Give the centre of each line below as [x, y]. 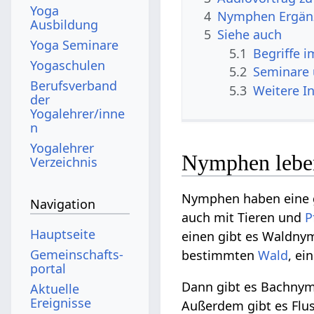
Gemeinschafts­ [77, 254]
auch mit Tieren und [244, 218]
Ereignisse [61, 302]
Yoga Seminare [75, 45]
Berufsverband [74, 85]
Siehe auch [250, 35]
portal [48, 268]
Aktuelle [55, 288]
